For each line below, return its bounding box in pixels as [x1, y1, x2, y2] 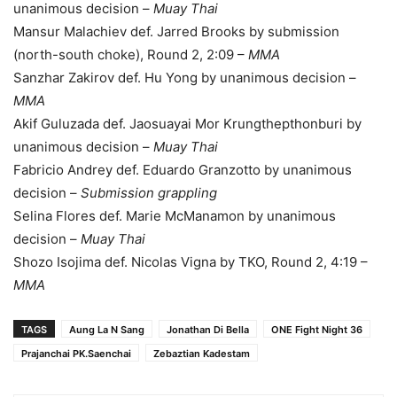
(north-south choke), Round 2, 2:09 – [13, 45, 248, 63]
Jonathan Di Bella [167, 323, 249, 336]
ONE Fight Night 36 [271, 323, 362, 336]
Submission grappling [77, 183, 217, 201]
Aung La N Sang [69, 323, 144, 336]
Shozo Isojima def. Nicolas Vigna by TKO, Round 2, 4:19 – [13, 253, 368, 270]
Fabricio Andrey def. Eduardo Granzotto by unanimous [13, 160, 352, 178]
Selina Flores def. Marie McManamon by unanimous [13, 206, 336, 224]
